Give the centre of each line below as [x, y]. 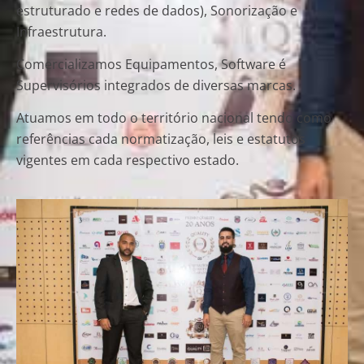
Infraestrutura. [61, 31]
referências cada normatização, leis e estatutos [161, 139]
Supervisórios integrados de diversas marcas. [156, 85]
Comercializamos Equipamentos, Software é [151, 64]
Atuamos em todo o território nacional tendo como [174, 118]
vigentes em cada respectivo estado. [128, 160]
